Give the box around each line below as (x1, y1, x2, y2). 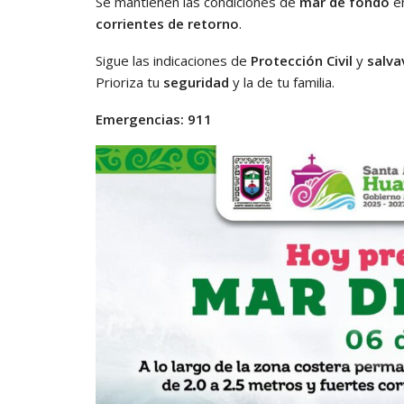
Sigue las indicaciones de (96, 50, 251, 69)
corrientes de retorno (96, 14, 239, 32)
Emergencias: (96, 109, 184, 128)
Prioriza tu (96, 72, 163, 91)
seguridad (163, 72, 229, 91)
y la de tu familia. (229, 72, 335, 91)
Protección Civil (251, 50, 353, 69)
